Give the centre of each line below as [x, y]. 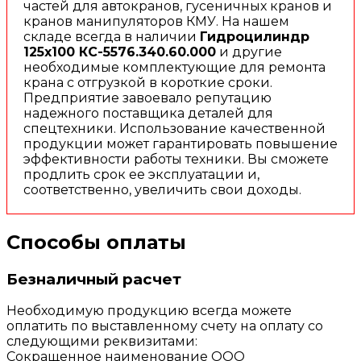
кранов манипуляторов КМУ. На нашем [156, 21]
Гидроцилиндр [255, 36]
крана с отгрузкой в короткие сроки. [148, 82]
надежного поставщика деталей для [148, 113]
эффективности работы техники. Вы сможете [176, 159]
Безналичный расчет [94, 279]
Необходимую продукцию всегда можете [149, 311]
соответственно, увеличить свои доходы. [162, 189]
